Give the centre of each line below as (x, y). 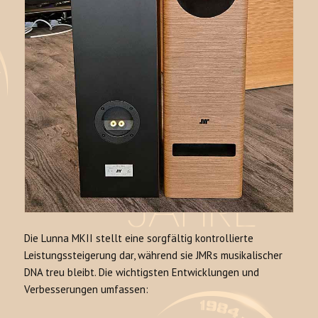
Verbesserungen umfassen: (87, 290)
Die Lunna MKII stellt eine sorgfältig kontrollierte (139, 238)
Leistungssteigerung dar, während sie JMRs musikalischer (154, 256)
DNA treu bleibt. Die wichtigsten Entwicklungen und (142, 273)
